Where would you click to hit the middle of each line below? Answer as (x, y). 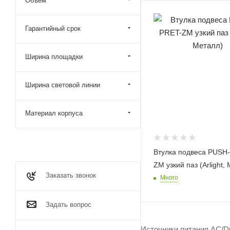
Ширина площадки (54, 57)
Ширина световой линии (63, 85)
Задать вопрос (69, 205)
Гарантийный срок (53, 28)
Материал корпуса (54, 113)
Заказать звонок (71, 175)
